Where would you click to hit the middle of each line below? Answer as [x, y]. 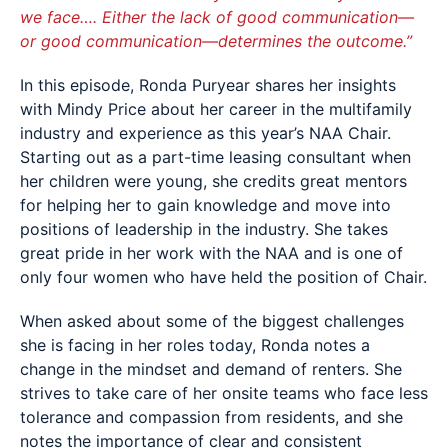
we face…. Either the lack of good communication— [217, 17]
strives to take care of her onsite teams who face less [224, 393]
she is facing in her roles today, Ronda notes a [195, 345]
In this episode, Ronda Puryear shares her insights [208, 85]
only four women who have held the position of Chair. [223, 277]
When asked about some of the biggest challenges [212, 321]
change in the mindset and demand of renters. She [211, 369]
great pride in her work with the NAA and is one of [211, 253]
